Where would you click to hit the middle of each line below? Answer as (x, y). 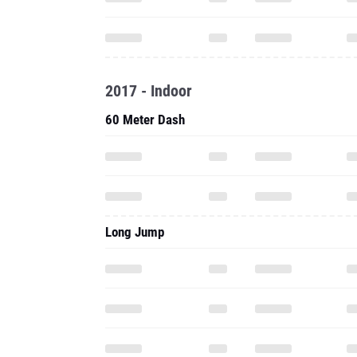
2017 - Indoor (149, 91)
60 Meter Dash (145, 120)
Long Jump (135, 232)
